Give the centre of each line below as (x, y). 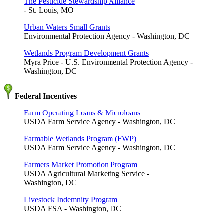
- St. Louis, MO (49, 10)
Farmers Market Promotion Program (81, 164)
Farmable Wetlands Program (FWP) (80, 138)
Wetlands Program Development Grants (86, 53)
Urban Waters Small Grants (67, 27)
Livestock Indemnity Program (71, 199)
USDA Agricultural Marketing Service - (87, 173)
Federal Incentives (45, 96)
